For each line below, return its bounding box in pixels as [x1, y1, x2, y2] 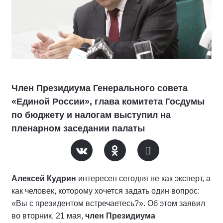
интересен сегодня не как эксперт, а [76, 174, 211, 183]
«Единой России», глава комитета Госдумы [11, 97, 205, 107]
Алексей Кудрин [11, 174, 76, 183]
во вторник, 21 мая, [11, 212, 85, 221]
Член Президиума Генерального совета [11, 83, 188, 94]
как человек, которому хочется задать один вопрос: [11, 187, 200, 196]
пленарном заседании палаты [11, 123, 145, 134]
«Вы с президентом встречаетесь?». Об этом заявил [11, 199, 205, 208]
